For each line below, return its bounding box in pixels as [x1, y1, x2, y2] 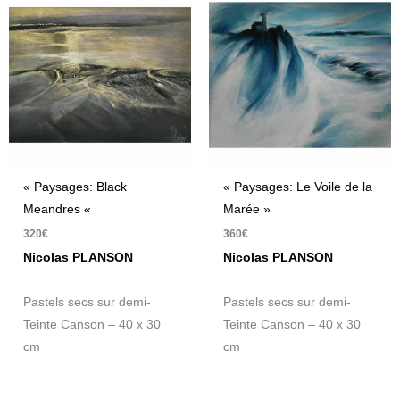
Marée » [223, 202, 271, 216]
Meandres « [23, 202, 96, 216]
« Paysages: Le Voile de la [223, 179, 373, 194]
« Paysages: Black [23, 179, 128, 194]
